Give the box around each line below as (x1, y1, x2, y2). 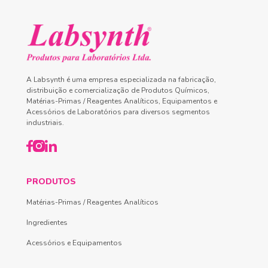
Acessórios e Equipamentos (26, 237, 122, 248)
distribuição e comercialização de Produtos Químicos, (26, 85, 209, 95)
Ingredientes (26, 217, 68, 227)
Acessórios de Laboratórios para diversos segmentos (26, 106, 210, 117)
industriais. (26, 117, 64, 127)
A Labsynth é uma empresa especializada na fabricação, (26, 74, 216, 84)
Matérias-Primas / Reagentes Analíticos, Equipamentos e (26, 96, 217, 106)
